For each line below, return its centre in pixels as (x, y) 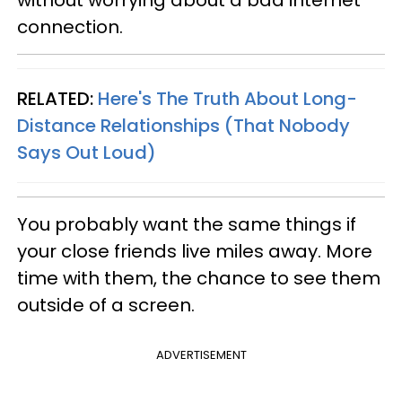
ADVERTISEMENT (201, 355)
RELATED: (57, 99)
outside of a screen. (106, 305)
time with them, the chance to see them (199, 278)
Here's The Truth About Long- (227, 99)
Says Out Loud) (87, 153)
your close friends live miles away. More (195, 251)
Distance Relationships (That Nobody (184, 126)
